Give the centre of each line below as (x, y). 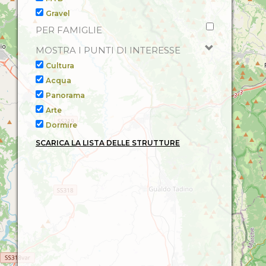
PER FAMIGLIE (69, 30)
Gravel (58, 13)
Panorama (65, 95)
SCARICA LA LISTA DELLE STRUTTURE (108, 143)
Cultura (60, 66)
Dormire (61, 125)
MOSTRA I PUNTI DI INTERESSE (108, 50)
